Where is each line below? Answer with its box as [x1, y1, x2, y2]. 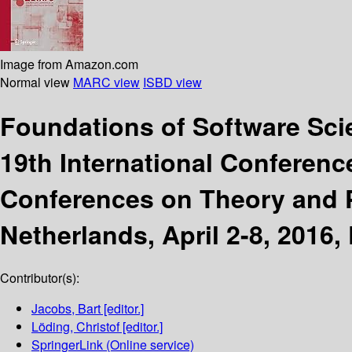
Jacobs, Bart [31, 299, 101, 318]
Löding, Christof [31, 317, 119, 336]
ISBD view [143, 72, 202, 91]
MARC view [73, 72, 140, 91]
